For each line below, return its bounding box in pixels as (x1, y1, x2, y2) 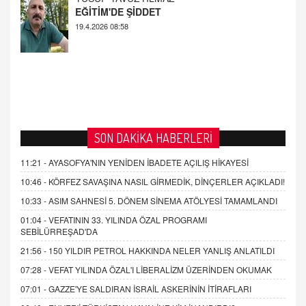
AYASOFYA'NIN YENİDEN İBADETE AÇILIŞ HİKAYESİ (48, 156, 249, 168)
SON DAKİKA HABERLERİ (94, 130, 212, 145)
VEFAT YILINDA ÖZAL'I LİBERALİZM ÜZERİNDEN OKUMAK (48, 263, 272, 275)
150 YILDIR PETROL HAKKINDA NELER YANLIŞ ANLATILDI (48, 244, 275, 256)
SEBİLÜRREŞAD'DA (20, 225, 98, 237)
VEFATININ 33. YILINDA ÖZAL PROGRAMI (48, 213, 207, 225)
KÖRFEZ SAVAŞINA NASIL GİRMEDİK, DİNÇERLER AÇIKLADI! (48, 175, 285, 187)
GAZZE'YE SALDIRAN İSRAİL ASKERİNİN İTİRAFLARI (48, 282, 251, 294)
